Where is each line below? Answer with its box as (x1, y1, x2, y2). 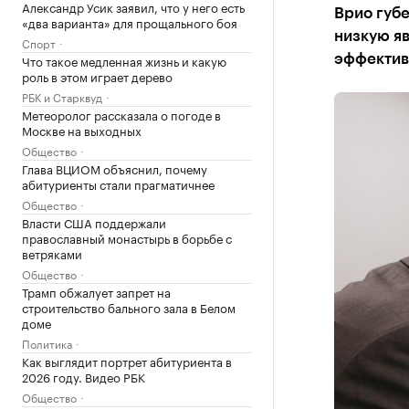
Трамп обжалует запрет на (22, 282, 171, 300)
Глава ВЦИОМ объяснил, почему (22, 159, 207, 177)
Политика (22, 334, 72, 351)
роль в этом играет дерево (22, 67, 173, 85)
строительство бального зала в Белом (22, 298, 236, 316)
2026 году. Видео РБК (22, 367, 145, 385)
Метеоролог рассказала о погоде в (22, 105, 221, 123)
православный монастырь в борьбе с (22, 228, 232, 246)
